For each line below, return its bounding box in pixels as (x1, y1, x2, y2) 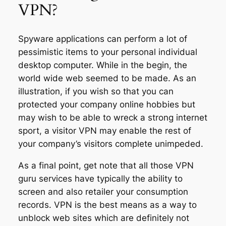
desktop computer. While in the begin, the (18, 60, 187, 71)
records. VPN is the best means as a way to (18, 200, 197, 210)
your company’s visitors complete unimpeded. (18, 139, 203, 149)
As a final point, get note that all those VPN (18, 160, 194, 171)
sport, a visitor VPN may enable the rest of (18, 126, 191, 136)
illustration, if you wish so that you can (18, 86, 174, 97)
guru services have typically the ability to (18, 174, 183, 184)
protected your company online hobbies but (18, 99, 195, 110)
